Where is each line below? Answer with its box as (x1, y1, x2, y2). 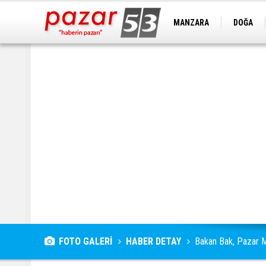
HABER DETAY (126, 236, 182, 247)
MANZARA (173, 18, 209, 27)
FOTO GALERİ (59, 236, 113, 247)
